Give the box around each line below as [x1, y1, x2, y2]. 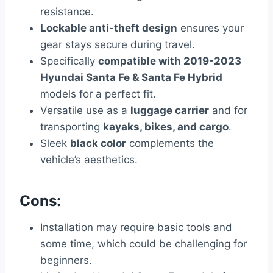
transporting [40, 121, 103, 133]
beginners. [40, 254, 92, 267]
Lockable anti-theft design [40, 22, 177, 35]
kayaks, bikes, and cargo [103, 121, 229, 133]
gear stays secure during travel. [40, 38, 195, 51]
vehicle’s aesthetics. [40, 154, 138, 166]
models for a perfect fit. [40, 88, 156, 101]
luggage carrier [130, 104, 209, 117]
